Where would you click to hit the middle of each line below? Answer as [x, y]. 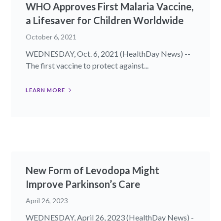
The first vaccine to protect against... [87, 65]
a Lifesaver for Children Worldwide [105, 20]
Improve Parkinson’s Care [83, 184]
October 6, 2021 [51, 37]
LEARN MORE [46, 90]
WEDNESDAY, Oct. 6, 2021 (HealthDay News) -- [108, 53]
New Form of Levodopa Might [93, 170]
